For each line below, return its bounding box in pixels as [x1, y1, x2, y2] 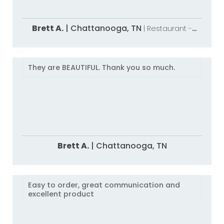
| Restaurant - [143, 23, 192, 33]
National [97, 33, 127, 43]
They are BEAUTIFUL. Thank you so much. [28, 62, 175, 72]
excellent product [28, 189, 94, 199]
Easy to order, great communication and [28, 180, 180, 190]
